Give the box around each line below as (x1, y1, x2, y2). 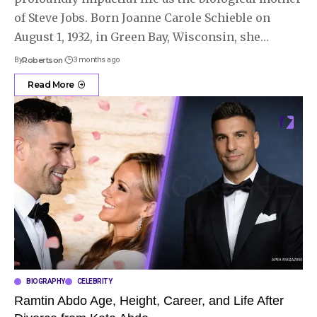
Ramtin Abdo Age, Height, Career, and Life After (14, 294, 284, 309)
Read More (28, 79, 74, 91)
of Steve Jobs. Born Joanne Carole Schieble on (14, 11, 270, 25)
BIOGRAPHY (26, 277, 65, 286)
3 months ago (72, 55, 120, 65)
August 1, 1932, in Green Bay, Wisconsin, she (14, 30, 260, 45)
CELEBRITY (76, 277, 112, 286)
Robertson (22, 55, 63, 66)
